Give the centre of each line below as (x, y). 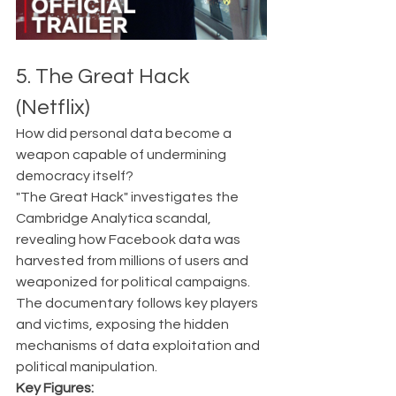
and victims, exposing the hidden (124, 324)
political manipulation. (87, 366)
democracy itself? (75, 175)
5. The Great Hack (105, 76)
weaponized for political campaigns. (134, 282)
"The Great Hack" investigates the (129, 197)
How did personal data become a (125, 133)
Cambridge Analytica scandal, (115, 218)
